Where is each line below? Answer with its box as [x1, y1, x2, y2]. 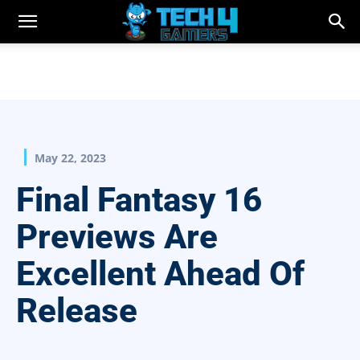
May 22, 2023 [35, 150, 106, 166]
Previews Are [16, 217, 218, 257]
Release [16, 291, 137, 331]
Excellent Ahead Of [16, 254, 305, 294]
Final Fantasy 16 [16, 180, 262, 220]
